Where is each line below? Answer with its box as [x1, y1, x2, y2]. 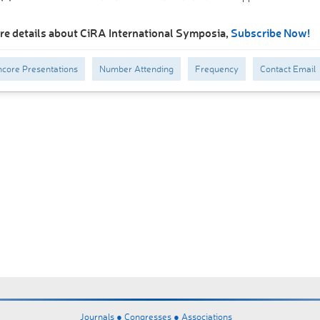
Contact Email [259, 63, 316, 74]
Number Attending [99, 63, 174, 74]
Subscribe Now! [230, 25, 310, 40]
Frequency [194, 63, 239, 74]
